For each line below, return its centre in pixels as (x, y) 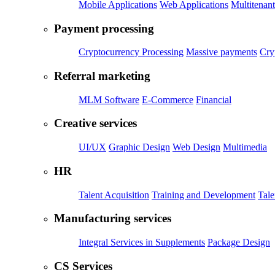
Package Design (239, 242)
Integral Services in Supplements (142, 242)
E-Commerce (168, 99)
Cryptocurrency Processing (131, 52)
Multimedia (245, 147)
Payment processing (104, 28)
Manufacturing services (113, 219)
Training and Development (203, 195)
